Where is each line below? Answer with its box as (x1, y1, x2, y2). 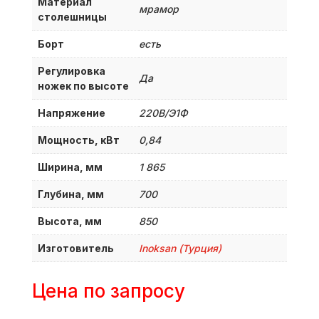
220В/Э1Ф (138, 106, 188, 119)
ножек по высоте (37, 79, 129, 92)
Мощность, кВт (37, 133, 120, 146)
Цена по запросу (31, 279, 185, 302)
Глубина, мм (37, 187, 104, 200)
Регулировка (37, 64, 105, 77)
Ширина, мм (37, 160, 103, 173)
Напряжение (37, 106, 105, 119)
